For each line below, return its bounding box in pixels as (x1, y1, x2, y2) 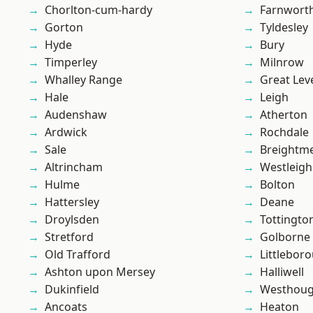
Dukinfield (45, 282, 99, 298)
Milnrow (260, 54, 304, 71)
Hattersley (45, 194, 99, 210)
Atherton (260, 107, 307, 123)
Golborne (260, 229, 310, 245)
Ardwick (45, 124, 87, 140)
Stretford (45, 229, 94, 245)
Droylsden (45, 212, 99, 228)
